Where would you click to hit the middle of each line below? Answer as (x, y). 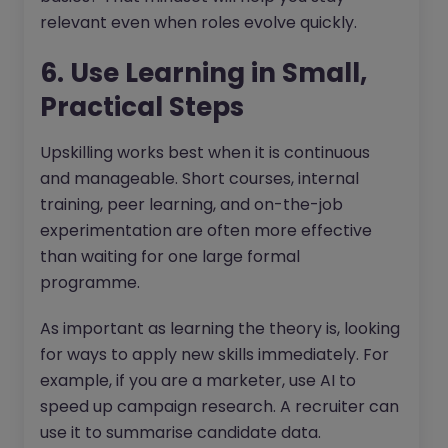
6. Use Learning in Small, (203, 73)
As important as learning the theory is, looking (220, 329)
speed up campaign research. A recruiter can (219, 407)
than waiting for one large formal (170, 257)
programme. (90, 283)
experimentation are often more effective (206, 231)
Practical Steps (142, 107)
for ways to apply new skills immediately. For (214, 355)
